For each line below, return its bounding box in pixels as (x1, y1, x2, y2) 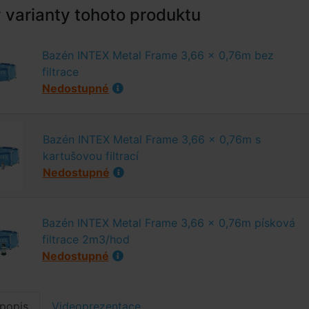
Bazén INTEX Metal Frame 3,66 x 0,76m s (42, 132, 261, 146)
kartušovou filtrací (42, 149, 139, 163)
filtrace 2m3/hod (41, 232, 130, 246)
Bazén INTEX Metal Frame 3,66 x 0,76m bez (41, 48, 274, 62)
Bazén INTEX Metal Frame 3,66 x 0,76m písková (41, 216, 295, 230)
